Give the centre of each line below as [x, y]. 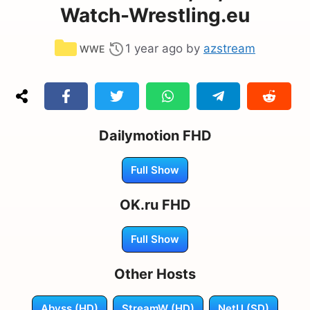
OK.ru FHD [155, 204]
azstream [229, 48]
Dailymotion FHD [155, 135]
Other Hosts [155, 274]
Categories [109, 43]
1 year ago [154, 48]
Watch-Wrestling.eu [155, 15]
